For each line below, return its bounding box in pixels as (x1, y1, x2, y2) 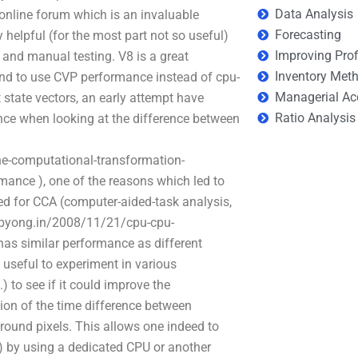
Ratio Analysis (275, 110, 356, 125)
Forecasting (275, 27, 342, 42)
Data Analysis (275, 6, 354, 22)
